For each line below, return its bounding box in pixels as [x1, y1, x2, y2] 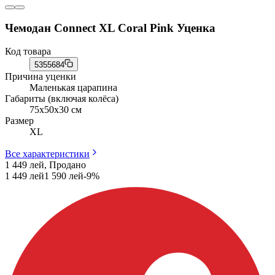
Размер [5, 115, 34, 126]
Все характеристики [5, 149, 90, 160]
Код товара [5, 46, 51, 57]
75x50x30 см [29, 104, 82, 115]
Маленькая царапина [29, 82, 117, 93]
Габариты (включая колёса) [5, 93, 118, 104]
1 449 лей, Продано [5, 160, 86, 171]
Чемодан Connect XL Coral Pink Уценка [5, 21, 215, 34]
